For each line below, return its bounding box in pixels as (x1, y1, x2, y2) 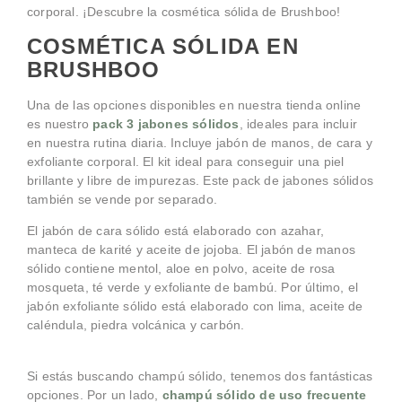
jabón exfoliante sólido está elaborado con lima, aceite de (27, 299, 363, 314)
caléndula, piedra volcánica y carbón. (27, 318, 245, 333)
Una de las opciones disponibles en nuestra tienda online (27, 97, 362, 112)
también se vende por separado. (27, 191, 217, 206)
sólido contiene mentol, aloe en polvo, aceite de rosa (27, 261, 336, 276)
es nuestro (27, 116, 93, 131)
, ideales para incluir (239, 116, 358, 131)
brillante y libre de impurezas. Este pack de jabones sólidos (27, 172, 374, 188)
